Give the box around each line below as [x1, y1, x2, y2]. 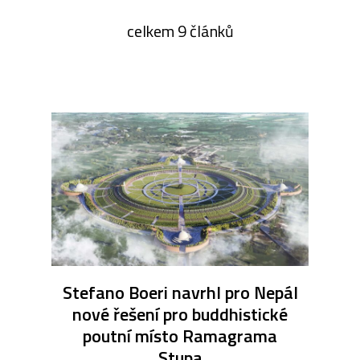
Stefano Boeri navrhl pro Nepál [62, 279, 298, 307]
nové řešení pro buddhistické [72, 301, 288, 329]
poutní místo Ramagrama [83, 322, 277, 350]
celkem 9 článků [126, 18, 234, 43]
